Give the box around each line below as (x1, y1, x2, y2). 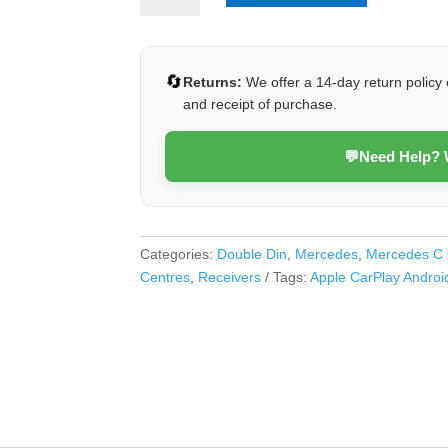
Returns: (183, 73, 243, 90)
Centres (140, 269, 191, 286)
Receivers (198, 269, 262, 286)
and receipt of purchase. (183, 95, 338, 112)
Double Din (217, 246, 288, 263)
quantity (139, 124, 190, 141)
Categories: (140, 246, 218, 263)
